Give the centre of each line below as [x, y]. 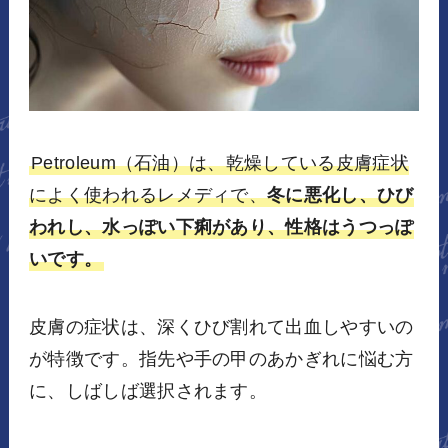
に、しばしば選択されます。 [148, 390]
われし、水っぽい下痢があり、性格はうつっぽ [221, 226]
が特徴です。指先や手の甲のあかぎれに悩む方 [221, 358]
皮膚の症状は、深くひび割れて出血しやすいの [221, 326]
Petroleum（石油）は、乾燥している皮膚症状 [219, 162]
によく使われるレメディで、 [148, 194]
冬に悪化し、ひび [340, 194]
